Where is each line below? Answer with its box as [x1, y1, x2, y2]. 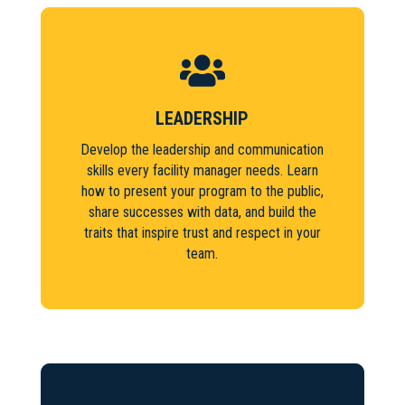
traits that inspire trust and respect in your [83, 223, 321, 241]
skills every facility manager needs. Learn [86, 161, 318, 179]
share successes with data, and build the [88, 202, 316, 221]
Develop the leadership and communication [80, 140, 325, 158]
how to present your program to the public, [80, 182, 324, 200]
